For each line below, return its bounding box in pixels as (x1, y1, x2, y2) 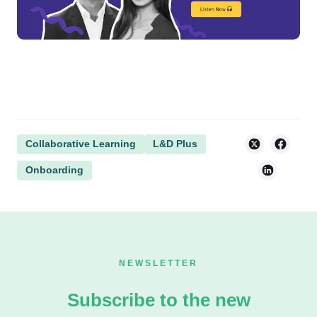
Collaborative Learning (25, 137, 136, 149)
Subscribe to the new (67, 289, 250, 311)
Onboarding (25, 163, 83, 175)
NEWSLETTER (119, 258, 198, 269)
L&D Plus (153, 137, 197, 149)
